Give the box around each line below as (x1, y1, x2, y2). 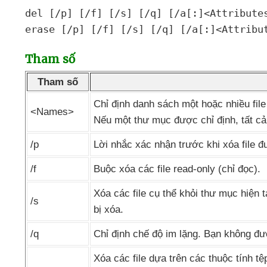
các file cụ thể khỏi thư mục (114, 188, 241, 199)
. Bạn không (198, 228, 254, 240)
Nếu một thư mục (94, 114, 174, 126)
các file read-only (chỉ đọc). (138, 163, 260, 175)
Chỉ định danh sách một (94, 98, 201, 110)
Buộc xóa (94, 163, 138, 175)
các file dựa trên (114, 253, 190, 264)
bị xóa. (94, 204, 123, 215)
